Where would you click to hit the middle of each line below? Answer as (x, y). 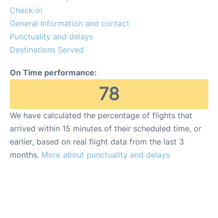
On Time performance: (53, 72)
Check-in (26, 10)
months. (26, 154)
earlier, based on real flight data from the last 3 (97, 141)
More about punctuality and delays (106, 154)
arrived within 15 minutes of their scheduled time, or (106, 128)
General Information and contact (70, 23)
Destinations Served (47, 49)
